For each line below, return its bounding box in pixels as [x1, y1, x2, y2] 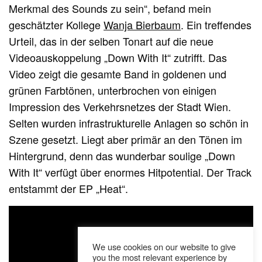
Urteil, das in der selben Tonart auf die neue [9, 33, 214, 49]
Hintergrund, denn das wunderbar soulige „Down [9, 147, 236, 163]
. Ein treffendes [181, 16, 252, 32]
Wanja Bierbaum [104, 16, 181, 32]
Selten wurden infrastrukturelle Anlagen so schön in [9, 115, 249, 130]
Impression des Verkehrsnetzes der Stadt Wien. [9, 98, 232, 114]
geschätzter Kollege [9, 16, 104, 32]
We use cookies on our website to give [92, 240, 236, 253]
